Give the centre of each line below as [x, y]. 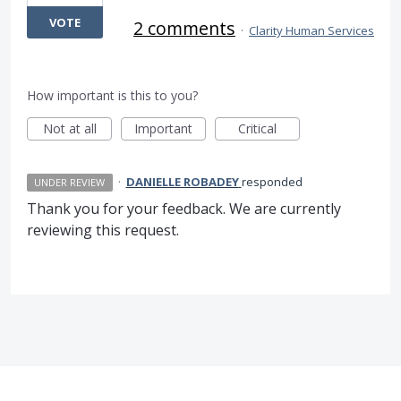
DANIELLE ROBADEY [182, 182]
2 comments [184, 29]
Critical [257, 129]
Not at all [69, 129]
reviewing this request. [103, 230]
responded [272, 182]
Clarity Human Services [311, 31]
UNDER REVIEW [70, 183]
